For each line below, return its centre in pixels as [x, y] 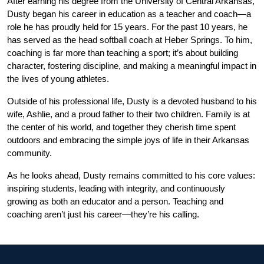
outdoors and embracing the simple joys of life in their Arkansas [128, 140]
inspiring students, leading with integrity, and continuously [116, 189]
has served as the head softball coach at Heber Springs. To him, [130, 40]
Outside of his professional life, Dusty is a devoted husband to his [132, 101]
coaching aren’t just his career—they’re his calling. [103, 214]
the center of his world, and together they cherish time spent [121, 127]
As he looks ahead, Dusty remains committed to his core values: [131, 176]
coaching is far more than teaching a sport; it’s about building [123, 53]
